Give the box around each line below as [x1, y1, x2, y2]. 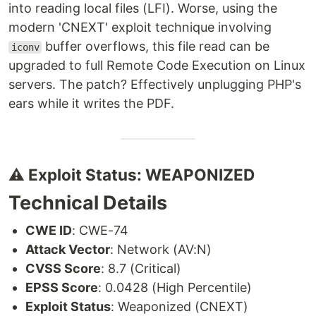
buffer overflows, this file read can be [42, 39, 270, 54]
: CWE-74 [72, 223, 128, 238]
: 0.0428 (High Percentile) [98, 280, 252, 295]
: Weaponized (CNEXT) [111, 299, 248, 314]
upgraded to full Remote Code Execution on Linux [8, 58, 305, 73]
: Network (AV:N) [110, 242, 212, 257]
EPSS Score [25, 280, 98, 295]
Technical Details [8, 191, 167, 214]
